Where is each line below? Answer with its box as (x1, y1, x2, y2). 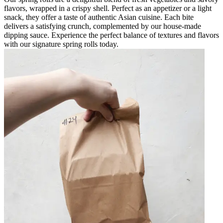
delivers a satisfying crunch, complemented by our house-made (4, 21, 201, 30)
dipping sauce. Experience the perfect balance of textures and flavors (4, 30, 219, 39)
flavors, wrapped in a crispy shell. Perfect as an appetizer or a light (4, 3, 212, 12)
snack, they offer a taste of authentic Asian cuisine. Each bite (4, 12, 194, 21)
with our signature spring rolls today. (4, 39, 118, 48)
